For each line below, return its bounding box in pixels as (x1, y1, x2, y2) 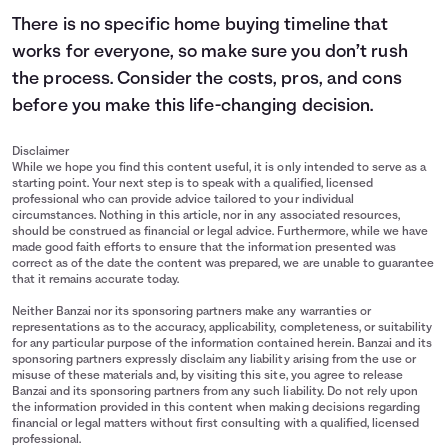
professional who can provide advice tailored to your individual (12, 194, 354, 207)
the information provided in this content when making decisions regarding (12, 402, 420, 415)
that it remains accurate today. (12, 274, 180, 287)
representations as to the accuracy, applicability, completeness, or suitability (12, 322, 432, 335)
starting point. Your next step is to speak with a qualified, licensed (12, 178, 373, 191)
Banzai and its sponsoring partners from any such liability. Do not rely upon (12, 386, 418, 399)
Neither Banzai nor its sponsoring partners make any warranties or (12, 306, 371, 319)
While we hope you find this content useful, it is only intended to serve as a (12, 162, 426, 175)
